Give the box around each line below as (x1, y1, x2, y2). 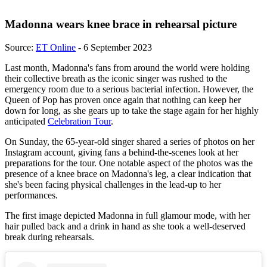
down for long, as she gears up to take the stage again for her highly (5, 105, 259, 116)
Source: (5, 42, 36, 52)
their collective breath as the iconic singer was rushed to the (5, 73, 227, 83)
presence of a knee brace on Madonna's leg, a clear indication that (5, 169, 251, 179)
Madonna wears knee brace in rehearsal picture (5, 18, 237, 31)
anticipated (5, 116, 48, 126)
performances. (5, 190, 58, 200)
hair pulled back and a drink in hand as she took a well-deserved (5, 221, 246, 231)
